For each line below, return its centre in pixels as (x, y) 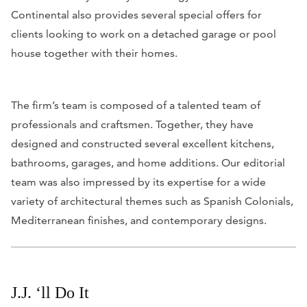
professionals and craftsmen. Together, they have (132, 124)
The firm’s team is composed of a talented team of (136, 105)
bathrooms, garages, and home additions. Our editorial (148, 162)
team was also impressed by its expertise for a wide (138, 182)
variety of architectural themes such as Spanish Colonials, (152, 201)
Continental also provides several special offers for (136, 14)
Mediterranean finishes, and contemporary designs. (139, 220)
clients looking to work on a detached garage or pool (144, 34)
